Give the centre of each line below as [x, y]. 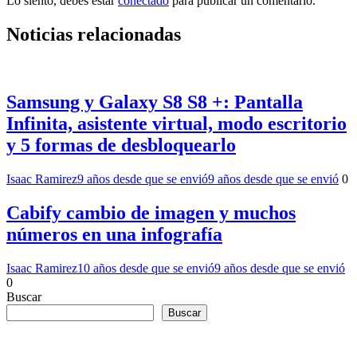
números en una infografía [114, 234]
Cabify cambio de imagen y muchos [151, 212]
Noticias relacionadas [94, 35]
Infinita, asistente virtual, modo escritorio [177, 123]
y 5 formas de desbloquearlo [121, 145]
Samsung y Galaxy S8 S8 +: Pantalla [155, 102]
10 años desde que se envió [146, 268]
